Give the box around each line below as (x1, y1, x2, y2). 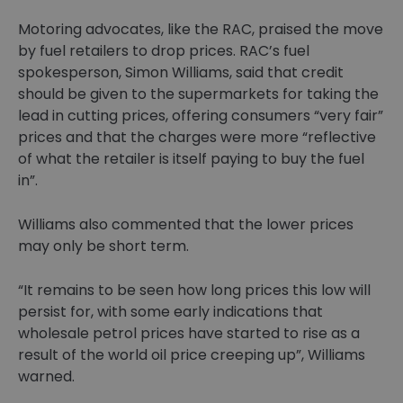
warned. (18, 366, 75, 388)
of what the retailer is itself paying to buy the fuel (18, 148, 364, 170)
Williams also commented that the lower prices (18, 214, 354, 236)
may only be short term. (18, 236, 189, 257)
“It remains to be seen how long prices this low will (18, 280, 371, 301)
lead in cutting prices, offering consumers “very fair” (18, 105, 383, 127)
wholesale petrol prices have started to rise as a (18, 323, 360, 345)
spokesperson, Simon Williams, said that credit (18, 62, 344, 84)
